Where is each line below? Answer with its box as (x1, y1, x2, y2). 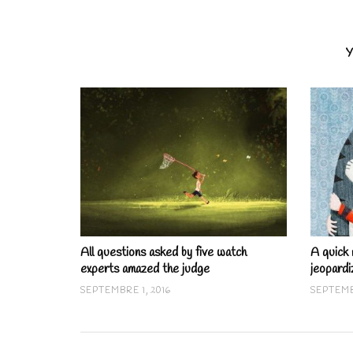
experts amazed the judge (80, 260, 210, 277)
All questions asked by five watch (80, 243, 247, 261)
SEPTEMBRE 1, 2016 (80, 284, 171, 296)
